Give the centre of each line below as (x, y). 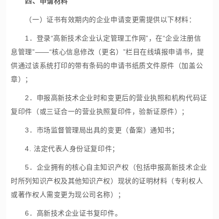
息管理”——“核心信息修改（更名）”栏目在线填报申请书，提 (108, 52)
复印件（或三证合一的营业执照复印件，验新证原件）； (100, 111)
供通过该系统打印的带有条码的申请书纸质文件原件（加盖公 (107, 66)
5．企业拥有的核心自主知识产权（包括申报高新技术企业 (109, 167)
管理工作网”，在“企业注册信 (156, 38)
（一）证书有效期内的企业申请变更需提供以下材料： (103, 20)
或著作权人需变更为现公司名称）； (68, 195)
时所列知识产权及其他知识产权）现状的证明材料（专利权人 (107, 181)
